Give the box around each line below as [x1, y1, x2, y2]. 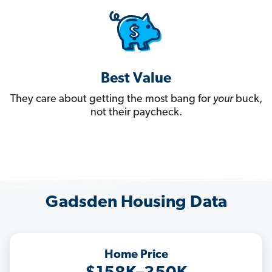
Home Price [104, 249, 168, 262]
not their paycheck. [90, 107, 182, 119]
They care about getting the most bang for [10, 93, 213, 106]
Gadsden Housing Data [45, 194, 227, 212]
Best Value [101, 72, 171, 87]
